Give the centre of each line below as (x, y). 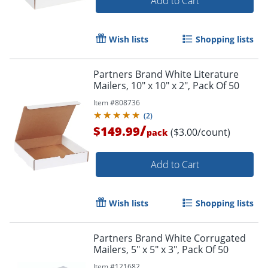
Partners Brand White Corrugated (170, 238)
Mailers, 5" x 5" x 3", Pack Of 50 (161, 249)
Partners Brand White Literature (166, 74)
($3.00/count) (200, 132)
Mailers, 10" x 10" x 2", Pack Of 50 (166, 85)
